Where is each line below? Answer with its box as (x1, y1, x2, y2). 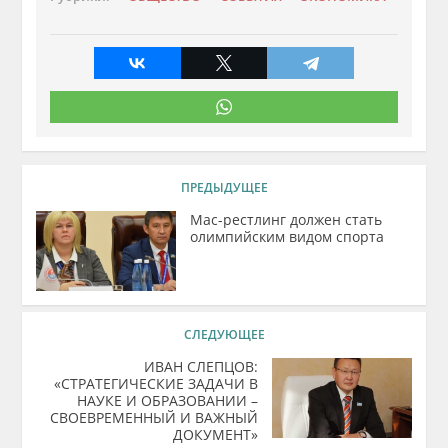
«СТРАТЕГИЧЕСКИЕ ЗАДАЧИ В (53, 374, 258, 393)
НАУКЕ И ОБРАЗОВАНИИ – (76, 391, 258, 410)
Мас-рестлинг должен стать (190, 210, 383, 229)
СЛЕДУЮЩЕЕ (183, 326, 265, 343)
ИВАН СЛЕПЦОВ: (143, 357, 258, 376)
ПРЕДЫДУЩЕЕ (180, 179, 268, 196)
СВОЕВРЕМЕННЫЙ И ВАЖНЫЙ (49, 408, 258, 427)
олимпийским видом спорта (190, 227, 385, 246)
